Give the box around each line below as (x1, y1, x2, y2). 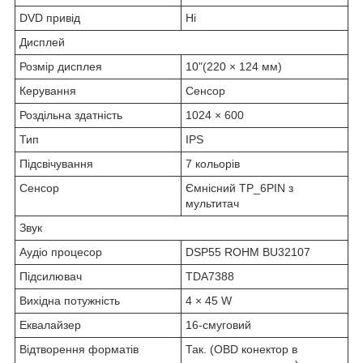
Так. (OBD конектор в (186, 342, 297, 356)
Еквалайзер (19, 318, 81, 331)
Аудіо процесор (19, 245, 102, 258)
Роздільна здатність (19, 108, 122, 122)
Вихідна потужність (19, 293, 120, 307)
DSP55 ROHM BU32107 (186, 245, 310, 258)
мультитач (186, 196, 239, 210)
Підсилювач (19, 269, 82, 283)
